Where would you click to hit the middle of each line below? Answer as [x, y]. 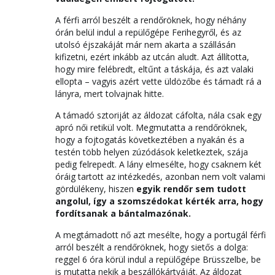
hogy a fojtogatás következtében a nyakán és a [150, 140]
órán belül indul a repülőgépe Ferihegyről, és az [148, 32]
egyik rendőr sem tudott [191, 189]
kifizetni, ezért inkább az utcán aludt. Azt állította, [152, 57]
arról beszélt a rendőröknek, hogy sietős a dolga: [152, 247]
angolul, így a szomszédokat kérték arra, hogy [159, 201]
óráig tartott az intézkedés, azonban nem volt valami [160, 176]
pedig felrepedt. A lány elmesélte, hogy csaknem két [158, 164]
